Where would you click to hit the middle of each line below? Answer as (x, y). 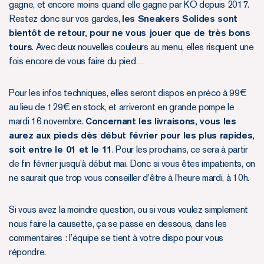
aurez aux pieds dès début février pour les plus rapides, (132, 135)
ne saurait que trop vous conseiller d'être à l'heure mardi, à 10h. (129, 177)
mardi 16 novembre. (47, 121)
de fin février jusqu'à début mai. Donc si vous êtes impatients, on (132, 163)
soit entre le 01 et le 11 (60, 149)
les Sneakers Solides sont (180, 18)
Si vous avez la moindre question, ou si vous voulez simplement (129, 209)
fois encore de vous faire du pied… (77, 61)
